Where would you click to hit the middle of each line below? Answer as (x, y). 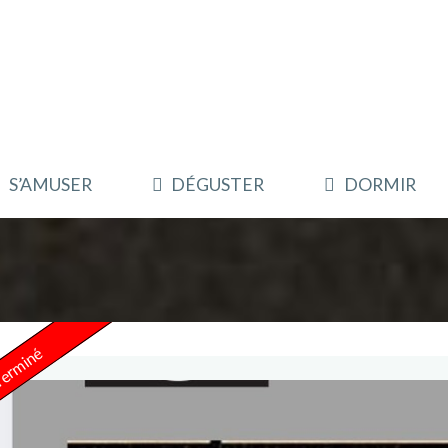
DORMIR (379, 185)
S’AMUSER (51, 185)
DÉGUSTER (218, 185)
